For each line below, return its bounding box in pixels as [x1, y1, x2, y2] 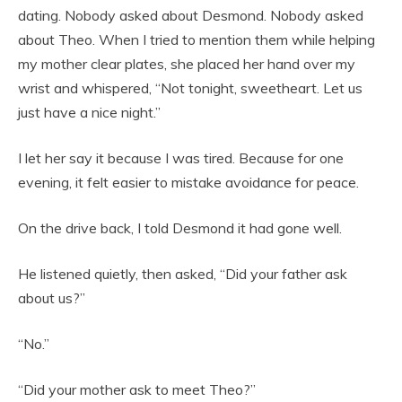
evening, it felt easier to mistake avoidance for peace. [18, 173, 359, 192]
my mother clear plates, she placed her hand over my [18, 55, 355, 74]
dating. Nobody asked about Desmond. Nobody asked [18, 6, 363, 25]
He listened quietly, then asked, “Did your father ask [18, 265, 347, 284]
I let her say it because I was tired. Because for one [18, 149, 344, 168]
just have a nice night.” [18, 103, 161, 122]
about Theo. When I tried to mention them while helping [18, 31, 375, 49]
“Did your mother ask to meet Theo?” [18, 380, 256, 399]
